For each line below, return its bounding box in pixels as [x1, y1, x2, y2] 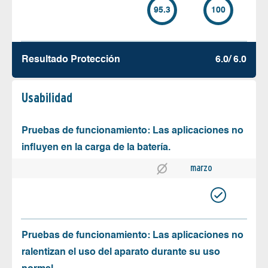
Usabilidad [22, 90, 72, 106]
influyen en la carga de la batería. [22, 143, 170, 153]
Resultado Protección [22, 55, 120, 65]
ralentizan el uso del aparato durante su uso [22, 248, 220, 258]
